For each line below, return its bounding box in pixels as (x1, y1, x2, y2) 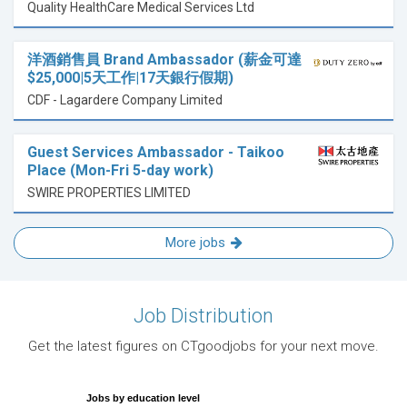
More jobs (164, 234, 225, 252)
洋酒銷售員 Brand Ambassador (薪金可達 (27, 51, 302, 69)
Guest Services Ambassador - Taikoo (27, 144, 284, 162)
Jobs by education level (86, 392, 200, 404)
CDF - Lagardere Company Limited (27, 93, 223, 108)
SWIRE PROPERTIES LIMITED (27, 185, 191, 201)
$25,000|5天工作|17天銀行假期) (27, 69, 233, 87)
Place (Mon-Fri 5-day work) (27, 162, 213, 180)
